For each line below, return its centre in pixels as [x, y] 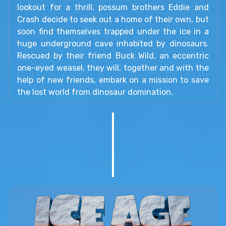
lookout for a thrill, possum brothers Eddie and [113, 8]
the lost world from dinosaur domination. [95, 92]
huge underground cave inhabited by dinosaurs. [113, 44]
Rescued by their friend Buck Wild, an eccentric [113, 56]
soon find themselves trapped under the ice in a [113, 32]
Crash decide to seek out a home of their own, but [113, 20]
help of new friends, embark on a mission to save [113, 80]
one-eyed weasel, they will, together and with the [113, 68]
